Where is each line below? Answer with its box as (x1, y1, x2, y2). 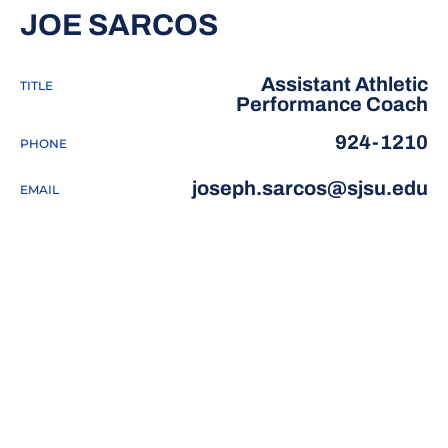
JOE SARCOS (20, 9, 218, 41)
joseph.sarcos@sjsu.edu (192, 177, 428, 199)
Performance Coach (236, 93, 428, 115)
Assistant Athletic (261, 73, 428, 95)
